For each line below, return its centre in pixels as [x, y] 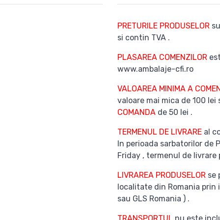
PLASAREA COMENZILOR [162, 57]
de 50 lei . [174, 112]
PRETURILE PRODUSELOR [165, 26]
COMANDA [137, 112]
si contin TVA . [144, 38]
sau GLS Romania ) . [153, 199]
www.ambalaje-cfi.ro [155, 69]
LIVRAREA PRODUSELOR [163, 175]
